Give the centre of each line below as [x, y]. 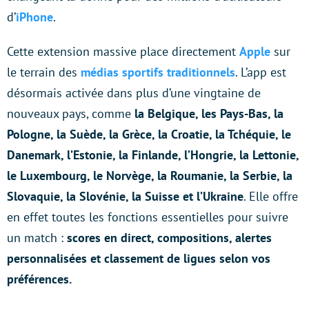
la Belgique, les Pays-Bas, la [209, 114]
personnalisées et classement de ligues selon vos [139, 259]
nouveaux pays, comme [71, 114]
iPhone [34, 17]
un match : [37, 238]
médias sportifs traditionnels [158, 72]
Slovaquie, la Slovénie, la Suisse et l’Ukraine [125, 197]
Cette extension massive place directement [123, 52]
